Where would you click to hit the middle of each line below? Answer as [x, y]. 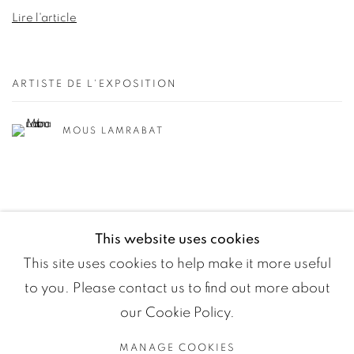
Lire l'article [44, 17]
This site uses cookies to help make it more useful [177, 264]
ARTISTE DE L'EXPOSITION [94, 84]
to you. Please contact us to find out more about [177, 288]
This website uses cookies [177, 239]
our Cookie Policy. [177, 313]
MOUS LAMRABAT [113, 130]
